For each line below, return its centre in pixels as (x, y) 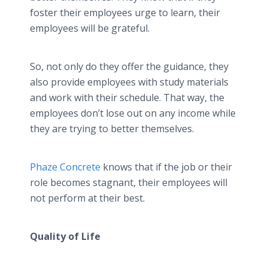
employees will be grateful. (90, 28)
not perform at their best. (87, 198)
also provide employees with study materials (129, 82)
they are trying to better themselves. (112, 129)
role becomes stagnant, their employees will (129, 182)
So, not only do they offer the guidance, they (129, 66)
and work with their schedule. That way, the (127, 98)
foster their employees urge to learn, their (125, 13)
